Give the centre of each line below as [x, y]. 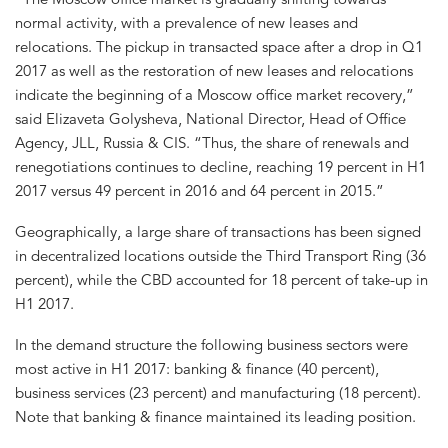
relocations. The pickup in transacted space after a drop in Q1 [219, 47]
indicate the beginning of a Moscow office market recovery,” [214, 95]
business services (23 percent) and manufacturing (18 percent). [218, 393]
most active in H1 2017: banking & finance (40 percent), [197, 369]
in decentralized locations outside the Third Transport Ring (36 [220, 256]
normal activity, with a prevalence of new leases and [186, 23]
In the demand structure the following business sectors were [211, 345]
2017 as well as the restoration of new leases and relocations [214, 71]
